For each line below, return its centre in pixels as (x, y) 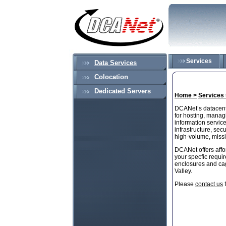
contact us (209, 184)
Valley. (183, 171)
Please (185, 184)
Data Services (116, 63)
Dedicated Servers (123, 91)
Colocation (111, 77)
